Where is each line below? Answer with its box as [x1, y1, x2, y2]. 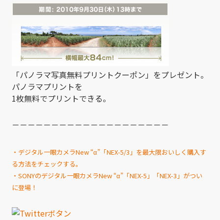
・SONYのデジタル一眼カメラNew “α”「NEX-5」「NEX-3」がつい [12, 170, 202, 180]
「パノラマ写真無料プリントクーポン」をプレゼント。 [12, 68, 208, 81]
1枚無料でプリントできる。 [12, 92, 110, 104]
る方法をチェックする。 [12, 159, 82, 168]
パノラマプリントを [12, 80, 82, 92]
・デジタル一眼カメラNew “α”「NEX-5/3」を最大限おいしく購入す [12, 147, 206, 157]
